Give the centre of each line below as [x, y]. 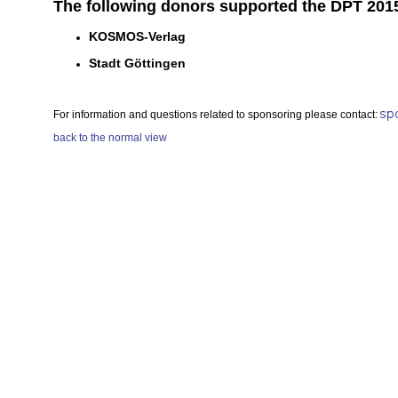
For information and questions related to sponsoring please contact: [217, 114]
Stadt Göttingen [137, 63]
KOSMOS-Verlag [137, 36]
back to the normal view [110, 137]
